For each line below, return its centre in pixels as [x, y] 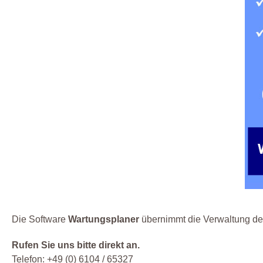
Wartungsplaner [104, 220]
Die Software [40, 220]
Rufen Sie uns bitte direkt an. [76, 245]
